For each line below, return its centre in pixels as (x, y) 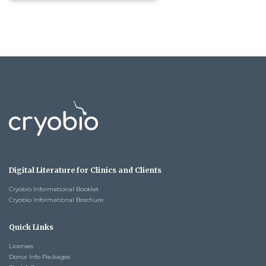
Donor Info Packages (39, 256)
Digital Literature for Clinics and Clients (85, 170)
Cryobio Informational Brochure (56, 199)
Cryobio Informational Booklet (54, 189)
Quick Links (31, 227)
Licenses (21, 246)
